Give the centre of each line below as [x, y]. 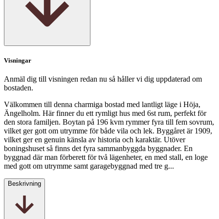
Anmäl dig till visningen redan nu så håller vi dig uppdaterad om [103, 79]
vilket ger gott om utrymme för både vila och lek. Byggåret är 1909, [108, 131]
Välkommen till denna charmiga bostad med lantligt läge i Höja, [102, 105]
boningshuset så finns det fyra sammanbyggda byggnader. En [98, 149]
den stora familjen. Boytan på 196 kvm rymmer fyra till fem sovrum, [109, 122]
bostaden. [19, 88]
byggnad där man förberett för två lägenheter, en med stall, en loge [106, 157]
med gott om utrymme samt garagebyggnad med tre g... [89, 166]
